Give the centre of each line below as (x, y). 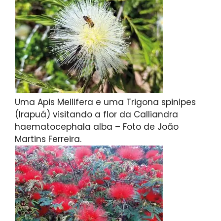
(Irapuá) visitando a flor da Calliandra (96, 115)
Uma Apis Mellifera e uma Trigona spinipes (105, 102)
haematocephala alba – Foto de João (97, 127)
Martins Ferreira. (48, 139)
